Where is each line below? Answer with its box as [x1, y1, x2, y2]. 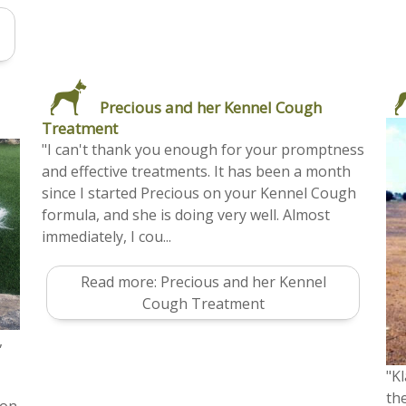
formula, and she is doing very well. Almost [42, 204, 330, 225]
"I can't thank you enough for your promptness [42, 139, 364, 159]
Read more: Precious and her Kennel [80, 271, 326, 292]
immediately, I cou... [42, 226, 171, 246]
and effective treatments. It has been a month [42, 160, 351, 181]
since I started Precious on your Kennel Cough [42, 182, 356, 203]
